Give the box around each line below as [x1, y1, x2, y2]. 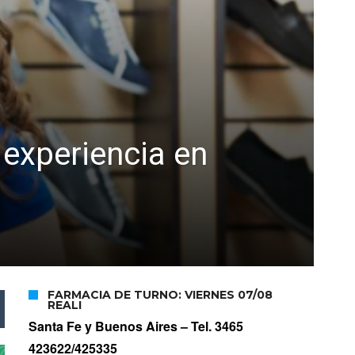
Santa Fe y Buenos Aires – [29, 317, 191, 336]
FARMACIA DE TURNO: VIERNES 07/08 [48, 288, 273, 303]
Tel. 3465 [191, 317, 243, 336]
